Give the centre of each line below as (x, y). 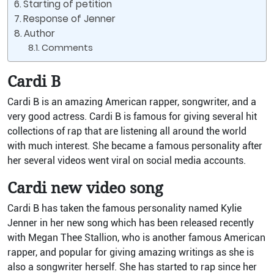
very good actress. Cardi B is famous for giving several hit (132, 117)
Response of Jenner (70, 19)
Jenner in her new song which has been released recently (131, 223)
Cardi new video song (87, 187)
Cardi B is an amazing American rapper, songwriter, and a (132, 102)
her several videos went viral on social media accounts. (127, 161)
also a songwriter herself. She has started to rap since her (132, 267)
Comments (67, 48)
